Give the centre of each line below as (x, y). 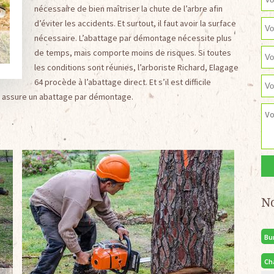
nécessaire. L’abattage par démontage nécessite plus (133, 38)
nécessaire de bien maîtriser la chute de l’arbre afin (128, 9)
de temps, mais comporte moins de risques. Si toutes (132, 53)
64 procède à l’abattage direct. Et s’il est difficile (122, 82)
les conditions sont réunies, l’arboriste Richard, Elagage (136, 67)
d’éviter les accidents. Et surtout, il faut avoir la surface (135, 23)
